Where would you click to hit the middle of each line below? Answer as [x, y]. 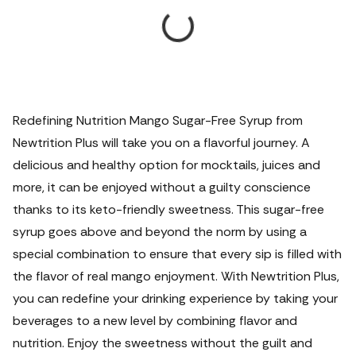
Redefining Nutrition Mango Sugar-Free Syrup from [158, 120]
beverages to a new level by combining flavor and [155, 321]
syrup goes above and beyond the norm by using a [160, 232]
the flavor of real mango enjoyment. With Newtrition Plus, [176, 276]
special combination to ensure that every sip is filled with [177, 254]
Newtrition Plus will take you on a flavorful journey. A [161, 143]
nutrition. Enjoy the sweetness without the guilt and [163, 343]
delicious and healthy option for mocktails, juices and [166, 165]
